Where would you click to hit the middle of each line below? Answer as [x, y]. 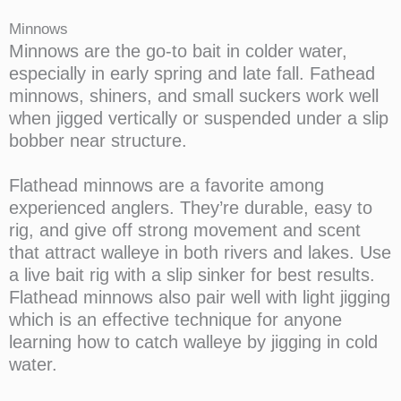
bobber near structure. [98, 141]
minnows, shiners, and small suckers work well [194, 96]
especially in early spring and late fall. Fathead [192, 73]
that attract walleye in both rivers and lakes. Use [200, 252]
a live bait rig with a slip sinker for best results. [192, 275]
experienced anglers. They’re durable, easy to [191, 208]
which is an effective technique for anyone [175, 320]
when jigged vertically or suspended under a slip [199, 118]
